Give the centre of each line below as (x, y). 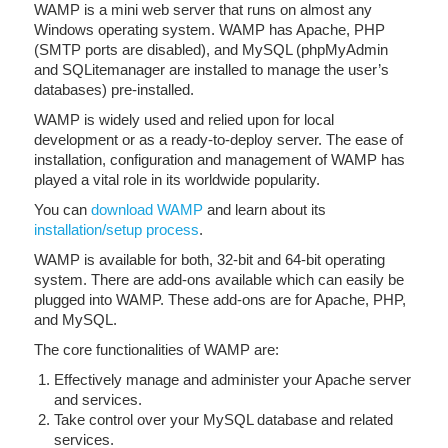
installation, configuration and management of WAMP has (219, 159)
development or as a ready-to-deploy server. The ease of (218, 139)
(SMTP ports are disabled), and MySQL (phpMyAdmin (211, 49)
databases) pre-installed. (114, 89)
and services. (98, 399)
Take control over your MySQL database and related (223, 419)
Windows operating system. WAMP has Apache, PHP (209, 29)
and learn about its (264, 209)
